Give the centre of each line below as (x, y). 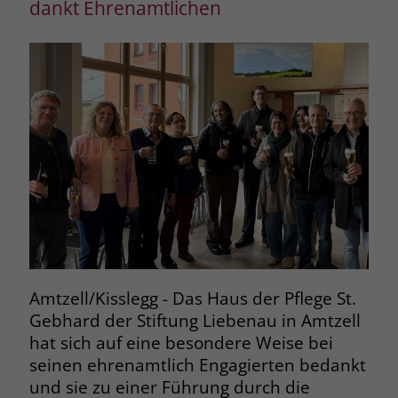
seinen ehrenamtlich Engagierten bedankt (197, 365)
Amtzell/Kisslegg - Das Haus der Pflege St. (192, 298)
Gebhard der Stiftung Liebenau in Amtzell (195, 321)
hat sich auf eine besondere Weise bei (181, 343)
